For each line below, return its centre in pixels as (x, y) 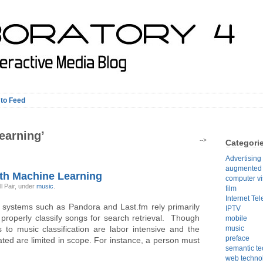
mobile (236, 218)
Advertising (243, 158)
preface (237, 238)
